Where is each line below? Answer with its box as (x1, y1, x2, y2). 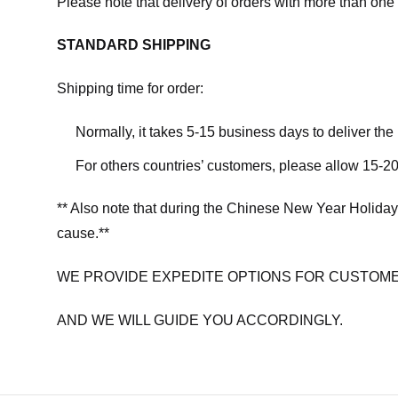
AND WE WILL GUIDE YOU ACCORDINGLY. (57, 312, 343, 328)
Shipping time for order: (57, 81, 203, 97)
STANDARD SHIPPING (57, 37, 211, 53)
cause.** (57, 226, 109, 242)
